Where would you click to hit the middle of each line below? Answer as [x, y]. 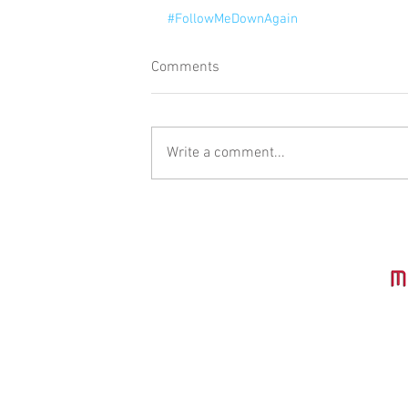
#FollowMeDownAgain [233, 19]
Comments [185, 67]
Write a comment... [226, 153]
